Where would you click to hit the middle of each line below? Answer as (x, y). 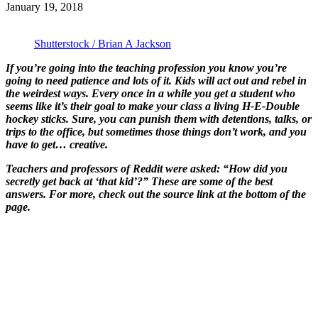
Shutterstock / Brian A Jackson (103, 43)
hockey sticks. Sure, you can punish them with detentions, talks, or (159, 119)
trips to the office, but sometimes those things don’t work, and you (156, 131)
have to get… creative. (58, 144)
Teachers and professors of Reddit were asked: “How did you (147, 168)
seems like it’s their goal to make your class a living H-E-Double (153, 106)
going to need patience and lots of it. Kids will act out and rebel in (156, 80)
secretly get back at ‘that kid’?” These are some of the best (139, 181)
